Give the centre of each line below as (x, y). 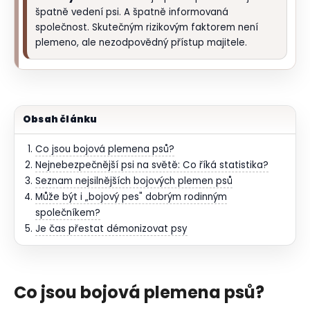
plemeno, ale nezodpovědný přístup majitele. (141, 43)
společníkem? (68, 213)
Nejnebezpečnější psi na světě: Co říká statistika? (152, 165)
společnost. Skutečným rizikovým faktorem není (147, 28)
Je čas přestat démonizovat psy (111, 229)
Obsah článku (60, 120)
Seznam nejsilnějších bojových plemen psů (134, 181)
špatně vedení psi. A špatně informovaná (132, 12)
